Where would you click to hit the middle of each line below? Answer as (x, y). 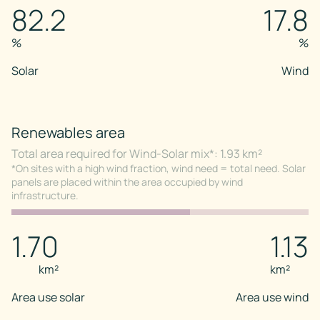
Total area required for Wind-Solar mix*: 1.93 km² (137, 154)
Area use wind (272, 297)
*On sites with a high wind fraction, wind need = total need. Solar (159, 169)
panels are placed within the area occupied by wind (127, 182)
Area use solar (48, 297)
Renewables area (68, 133)
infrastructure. (45, 196)
